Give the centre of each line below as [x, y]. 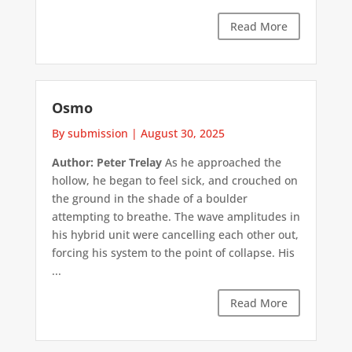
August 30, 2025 [182, 133]
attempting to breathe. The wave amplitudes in [176, 216]
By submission [90, 133]
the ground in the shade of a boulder [149, 198]
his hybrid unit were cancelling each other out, [175, 234]
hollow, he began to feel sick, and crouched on [174, 180]
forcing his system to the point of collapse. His [173, 252]
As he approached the [221, 162]
